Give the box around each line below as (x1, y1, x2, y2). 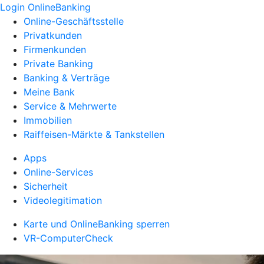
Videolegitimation (24, 194, 102, 206)
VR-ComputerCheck (24, 232, 113, 244)
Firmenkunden (24, 44, 86, 55)
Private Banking (24, 58, 93, 70)
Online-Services (24, 166, 93, 178)
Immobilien (24, 114, 72, 126)
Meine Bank (24, 86, 75, 98)
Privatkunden (24, 29, 82, 41)
